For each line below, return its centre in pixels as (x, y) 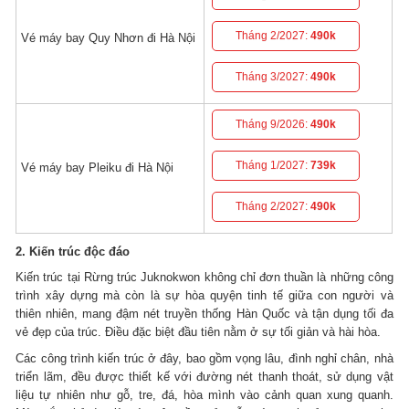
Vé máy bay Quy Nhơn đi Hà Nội (109, 37)
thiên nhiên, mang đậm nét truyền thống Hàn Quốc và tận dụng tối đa (204, 314)
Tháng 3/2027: (273, 76)
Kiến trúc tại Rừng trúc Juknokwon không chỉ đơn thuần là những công (204, 278)
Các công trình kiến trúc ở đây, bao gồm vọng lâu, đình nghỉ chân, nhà (204, 359)
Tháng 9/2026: (273, 124)
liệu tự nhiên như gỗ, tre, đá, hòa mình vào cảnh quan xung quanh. (204, 395)
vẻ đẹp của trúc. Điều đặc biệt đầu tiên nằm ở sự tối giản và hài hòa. (199, 332)
